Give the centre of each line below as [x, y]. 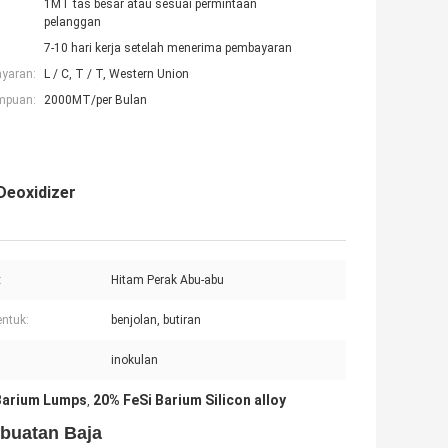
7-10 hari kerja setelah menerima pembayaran [168, 48]
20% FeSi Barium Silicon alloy [189, 400]
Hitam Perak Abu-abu [167, 280]
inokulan [134, 360]
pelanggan [72, 22]
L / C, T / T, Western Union [116, 74]
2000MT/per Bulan [95, 100]
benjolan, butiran [156, 320]
